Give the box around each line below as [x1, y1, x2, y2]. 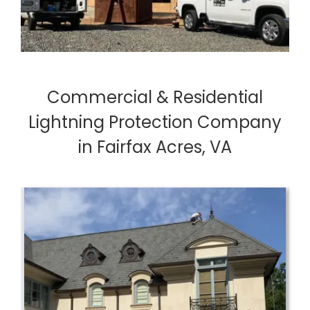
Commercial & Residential [47, 86, 263, 109]
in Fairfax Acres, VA [78, 136, 232, 159]
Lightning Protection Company [28, 111, 282, 134]
